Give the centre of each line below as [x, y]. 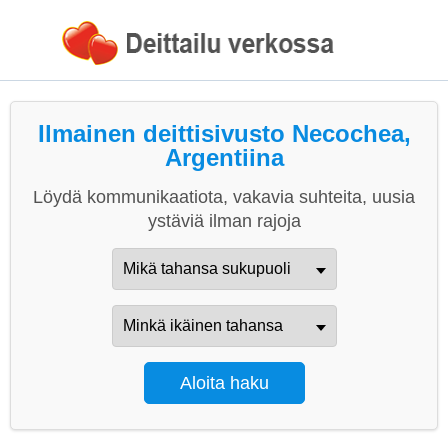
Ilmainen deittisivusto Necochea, [224, 133]
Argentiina [224, 157]
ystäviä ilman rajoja [224, 221]
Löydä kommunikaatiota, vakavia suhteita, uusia [224, 197]
